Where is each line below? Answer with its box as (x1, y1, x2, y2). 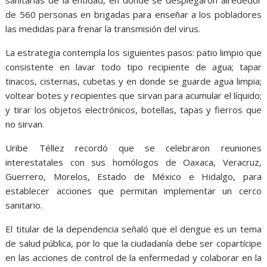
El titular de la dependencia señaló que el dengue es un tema (5, 223, 262, 235)
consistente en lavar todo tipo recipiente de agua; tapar (5, 61, 262, 73)
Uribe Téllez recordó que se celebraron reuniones (5, 142, 262, 154)
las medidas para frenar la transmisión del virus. (5, 23, 201, 35)
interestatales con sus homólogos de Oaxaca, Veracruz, (5, 156, 262, 169)
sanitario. (5, 199, 43, 212)
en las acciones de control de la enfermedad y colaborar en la (5, 252, 262, 264)
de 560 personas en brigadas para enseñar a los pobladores (5, 8, 262, 21)
